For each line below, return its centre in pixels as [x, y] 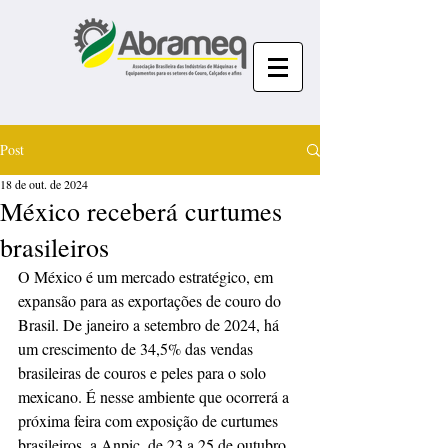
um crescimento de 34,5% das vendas [137, 348]
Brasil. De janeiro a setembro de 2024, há [150, 324]
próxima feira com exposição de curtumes [150, 420]
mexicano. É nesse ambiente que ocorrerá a [155, 396]
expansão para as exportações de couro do [151, 300]
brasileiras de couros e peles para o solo [144, 372]
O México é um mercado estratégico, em [147, 276]
